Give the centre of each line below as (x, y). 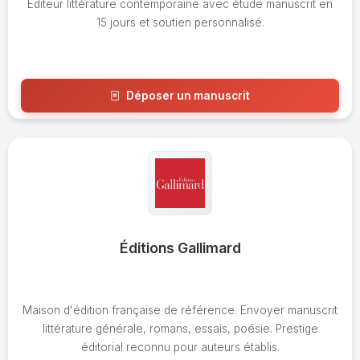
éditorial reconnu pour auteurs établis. (180, 348)
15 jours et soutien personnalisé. (180, 23)
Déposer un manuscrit (188, 96)
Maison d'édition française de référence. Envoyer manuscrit (180, 311)
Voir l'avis (186, 135)
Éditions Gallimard (180, 247)
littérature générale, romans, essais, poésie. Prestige (180, 329)
